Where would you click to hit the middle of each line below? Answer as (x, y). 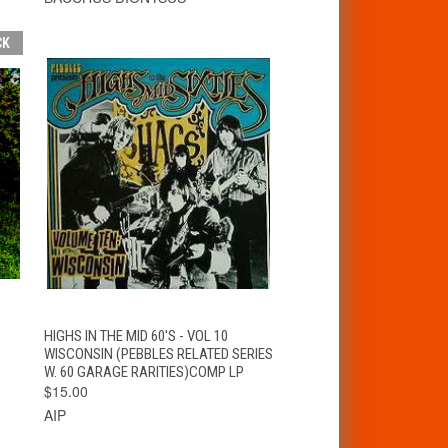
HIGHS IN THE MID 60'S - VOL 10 (135, 335)
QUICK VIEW (98, 332)
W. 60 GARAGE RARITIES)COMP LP (143, 371)
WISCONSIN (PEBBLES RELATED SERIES (158, 353)
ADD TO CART (219, 332)
